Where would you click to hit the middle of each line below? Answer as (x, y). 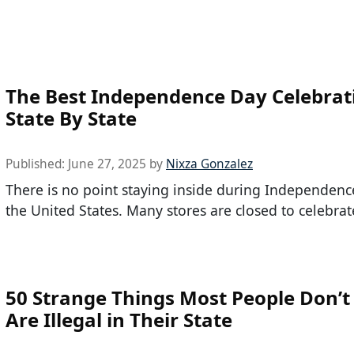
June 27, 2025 (107, 164)
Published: (37, 164)
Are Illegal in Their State (119, 319)
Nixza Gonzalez (209, 164)
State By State (71, 119)
